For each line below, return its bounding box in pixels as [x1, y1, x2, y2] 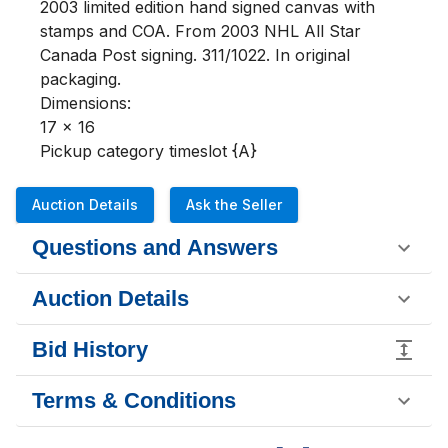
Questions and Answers [32, 235, 278, 260]
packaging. [40, 69, 126, 89]
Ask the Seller [186, 196, 282, 213]
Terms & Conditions [32, 388, 236, 413]
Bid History [32, 337, 148, 362]
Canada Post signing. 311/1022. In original [40, 45, 350, 65]
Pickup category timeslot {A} [40, 141, 257, 161]
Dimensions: [40, 93, 131, 113]
